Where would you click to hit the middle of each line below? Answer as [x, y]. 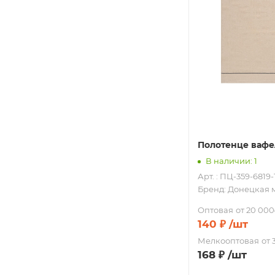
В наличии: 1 [231, 161]
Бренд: [213, 189]
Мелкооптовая [228, 241]
